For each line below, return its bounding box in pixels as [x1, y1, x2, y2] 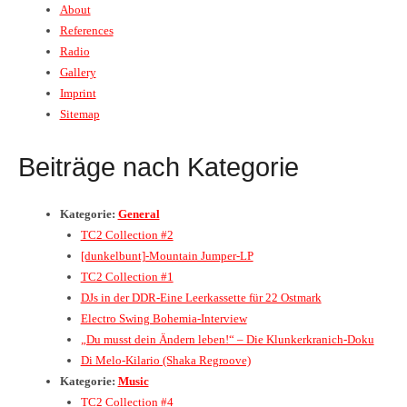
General [117, 206, 160, 221]
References [59, 24, 114, 38]
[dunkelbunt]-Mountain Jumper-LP [80, 248, 253, 263]
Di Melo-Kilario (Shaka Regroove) [80, 352, 251, 367]
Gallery [59, 65, 96, 80]
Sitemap [59, 107, 100, 122]
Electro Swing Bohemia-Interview [80, 311, 247, 325]
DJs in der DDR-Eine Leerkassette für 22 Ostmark [80, 290, 322, 304]
